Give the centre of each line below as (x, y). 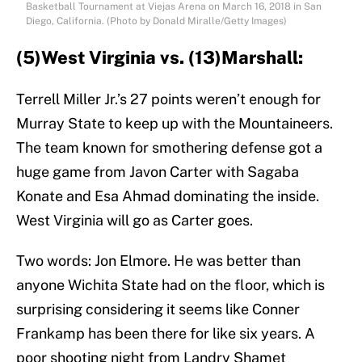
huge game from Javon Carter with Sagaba (158, 172)
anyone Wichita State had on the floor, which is (170, 285)
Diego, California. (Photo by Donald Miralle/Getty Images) (156, 21)
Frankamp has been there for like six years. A (166, 334)
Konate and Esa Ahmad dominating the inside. (168, 196)
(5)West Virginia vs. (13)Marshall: (160, 58)
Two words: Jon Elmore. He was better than (158, 261)
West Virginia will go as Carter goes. (135, 221)
